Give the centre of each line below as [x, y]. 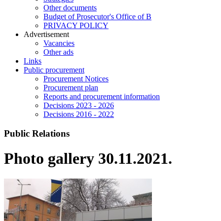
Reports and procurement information [102, 97]
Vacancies [59, 43]
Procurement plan [71, 88]
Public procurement [54, 70]
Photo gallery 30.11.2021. [88, 159]
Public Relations [37, 134]
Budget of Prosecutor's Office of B [97, 17]
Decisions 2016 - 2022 [79, 114]
